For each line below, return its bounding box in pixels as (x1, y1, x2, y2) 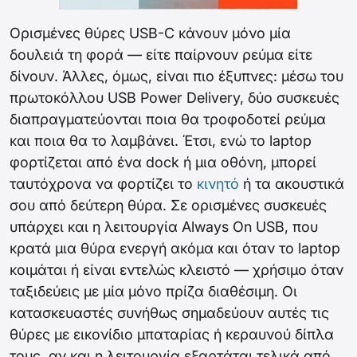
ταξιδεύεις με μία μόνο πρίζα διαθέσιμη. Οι (10, 283, 297, 300)
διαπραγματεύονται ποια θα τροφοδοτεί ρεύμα (10, 111, 326, 128)
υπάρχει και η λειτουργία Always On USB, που (10, 218, 318, 236)
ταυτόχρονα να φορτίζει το (10, 175, 197, 193)
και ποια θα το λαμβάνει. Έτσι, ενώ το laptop (10, 132, 312, 150)
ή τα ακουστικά (239, 175, 344, 193)
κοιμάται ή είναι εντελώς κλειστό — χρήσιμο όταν (10, 261, 343, 279)
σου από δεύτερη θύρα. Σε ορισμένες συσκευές (10, 197, 327, 214)
